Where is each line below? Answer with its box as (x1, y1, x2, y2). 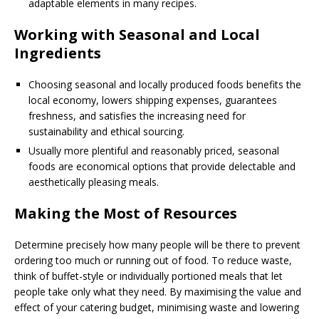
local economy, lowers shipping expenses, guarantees (28, 93, 277, 107)
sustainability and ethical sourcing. (28, 124, 187, 138)
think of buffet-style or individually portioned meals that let (14, 268, 283, 283)
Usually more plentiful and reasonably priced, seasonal (28, 143, 279, 157)
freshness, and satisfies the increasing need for (28, 108, 246, 122)
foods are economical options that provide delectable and (28, 159, 296, 173)
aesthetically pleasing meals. (28, 174, 159, 189)
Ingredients (14, 43, 101, 63)
